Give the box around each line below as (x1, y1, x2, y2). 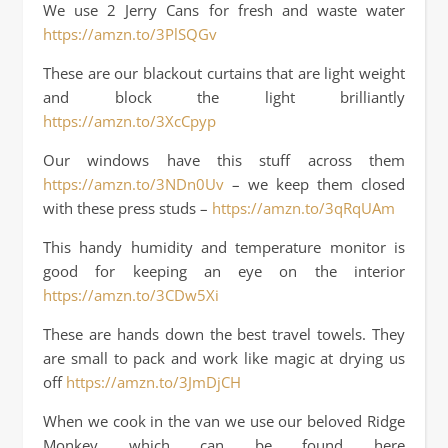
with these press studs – (43, 198, 212, 218)
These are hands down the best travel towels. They (43, 324, 405, 344)
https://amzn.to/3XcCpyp (43, 111, 216, 131)
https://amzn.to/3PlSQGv (43, 24, 217, 44)
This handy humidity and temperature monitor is (43, 237, 405, 257)
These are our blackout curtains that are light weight (43, 63, 405, 83)
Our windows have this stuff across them (43, 150, 405, 170)
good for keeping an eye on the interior (43, 261, 405, 281)
